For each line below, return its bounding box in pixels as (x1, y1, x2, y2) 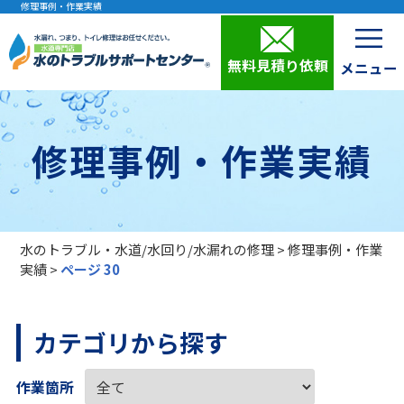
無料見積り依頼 (226, 55, 328, 76)
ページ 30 (60, 259, 121, 279)
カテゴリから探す (32, 325, 228, 361)
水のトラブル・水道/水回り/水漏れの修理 (20, 239, 275, 259)
